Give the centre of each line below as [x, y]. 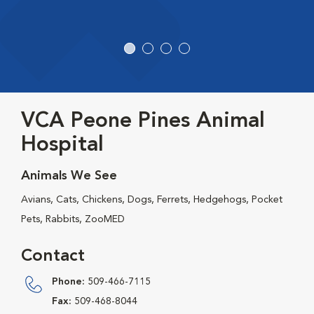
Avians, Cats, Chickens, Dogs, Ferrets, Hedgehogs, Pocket [152, 200]
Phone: [68, 282]
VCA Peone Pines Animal [143, 122]
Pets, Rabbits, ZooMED [73, 220]
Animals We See [69, 176]
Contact [53, 257]
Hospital [62, 145]
